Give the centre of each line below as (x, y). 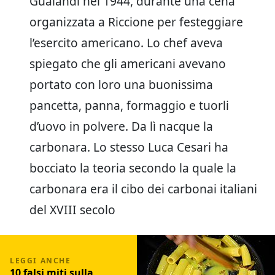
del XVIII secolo (72, 210)
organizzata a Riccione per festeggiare (136, 22)
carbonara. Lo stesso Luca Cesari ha (129, 147)
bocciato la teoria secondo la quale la (133, 168)
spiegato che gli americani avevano (128, 64)
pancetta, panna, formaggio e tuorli (129, 106)
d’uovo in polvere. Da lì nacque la (121, 126)
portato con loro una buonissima (121, 85)
